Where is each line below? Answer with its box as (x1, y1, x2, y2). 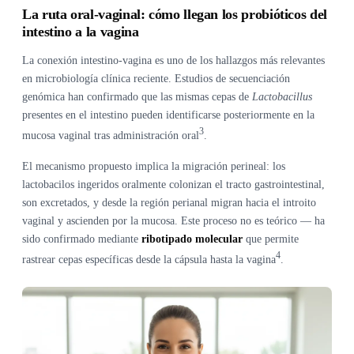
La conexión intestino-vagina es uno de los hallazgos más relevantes (22, 55, 325, 67)
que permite (243, 232, 299, 245)
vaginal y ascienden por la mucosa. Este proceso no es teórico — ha (22, 214, 325, 227)
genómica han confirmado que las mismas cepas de (22, 91, 252, 104)
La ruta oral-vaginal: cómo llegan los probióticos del (22, 6, 327, 23)
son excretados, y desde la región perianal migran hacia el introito (22, 196, 316, 209)
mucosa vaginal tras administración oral (22, 129, 199, 141)
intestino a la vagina (22, 24, 139, 40)
